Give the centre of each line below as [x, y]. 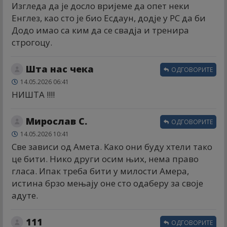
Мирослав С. [56, 121]
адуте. [25, 196]
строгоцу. [32, 43]
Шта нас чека [60, 69]
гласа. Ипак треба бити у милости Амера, [100, 171]
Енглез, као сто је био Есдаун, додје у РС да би [109, 18]
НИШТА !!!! [33, 95]
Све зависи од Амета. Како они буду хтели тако [112, 147]
